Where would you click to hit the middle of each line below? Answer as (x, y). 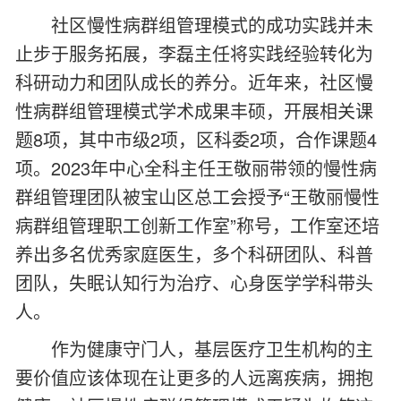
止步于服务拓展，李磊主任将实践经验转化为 (194, 53)
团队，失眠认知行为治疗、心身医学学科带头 (194, 282)
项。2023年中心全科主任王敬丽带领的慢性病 (196, 168)
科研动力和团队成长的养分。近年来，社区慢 (194, 82)
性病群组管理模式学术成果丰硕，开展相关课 (194, 111)
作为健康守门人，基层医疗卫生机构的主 (212, 349)
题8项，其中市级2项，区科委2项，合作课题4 (196, 139)
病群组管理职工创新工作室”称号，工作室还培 (197, 225)
